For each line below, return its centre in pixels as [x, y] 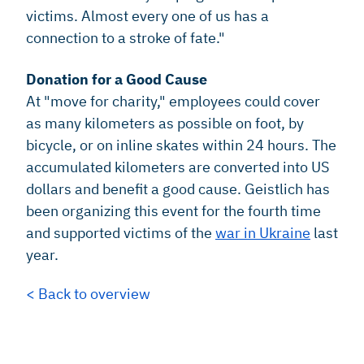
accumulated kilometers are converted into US [178, 167]
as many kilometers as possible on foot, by [165, 123]
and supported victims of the [121, 233]
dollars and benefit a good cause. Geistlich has [178, 189]
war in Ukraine [263, 233]
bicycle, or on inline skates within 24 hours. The [181, 145]
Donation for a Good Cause [117, 80]
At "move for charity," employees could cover [173, 102]
